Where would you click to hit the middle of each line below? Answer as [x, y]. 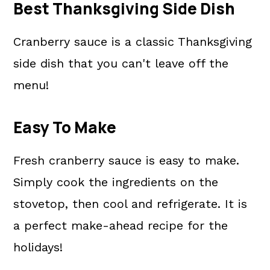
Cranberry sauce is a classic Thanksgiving [133, 42]
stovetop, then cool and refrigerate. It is [130, 204]
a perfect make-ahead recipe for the [121, 225]
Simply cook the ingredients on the [116, 182]
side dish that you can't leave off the [121, 63]
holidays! [38, 247]
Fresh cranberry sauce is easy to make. [127, 160]
